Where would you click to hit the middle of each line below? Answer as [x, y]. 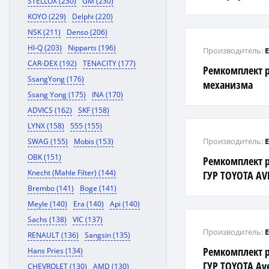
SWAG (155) [48, 141]
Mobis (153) [94, 141]
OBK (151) [44, 157]
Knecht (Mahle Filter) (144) [72, 173]
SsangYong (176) [56, 79]
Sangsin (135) [107, 235]
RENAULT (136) [53, 235]
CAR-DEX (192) [52, 63]
